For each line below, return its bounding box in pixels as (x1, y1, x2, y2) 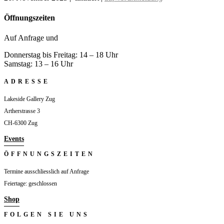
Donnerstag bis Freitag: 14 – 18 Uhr (4, 50, 118, 59)
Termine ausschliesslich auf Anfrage (4, 168, 89, 175)
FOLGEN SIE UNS (4, 211, 89, 218)
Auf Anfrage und (4, 33, 58, 42)
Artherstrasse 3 (4, 107, 40, 115)
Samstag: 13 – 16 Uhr (4, 59, 73, 68)
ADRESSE (4, 78, 50, 85)
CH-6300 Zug (4, 119, 37, 127)
